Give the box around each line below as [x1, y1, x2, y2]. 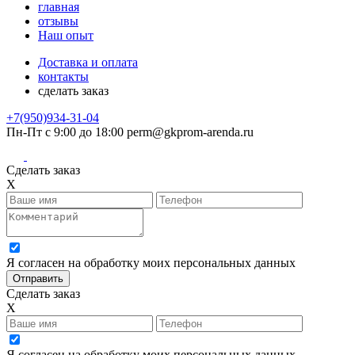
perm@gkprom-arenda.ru [127, 124, 254, 139]
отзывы [38, 13, 78, 28]
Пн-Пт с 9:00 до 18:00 [6, 124, 124, 139]
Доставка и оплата [38, 55, 138, 69]
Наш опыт [38, 28, 94, 42]
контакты [38, 69, 89, 83]
